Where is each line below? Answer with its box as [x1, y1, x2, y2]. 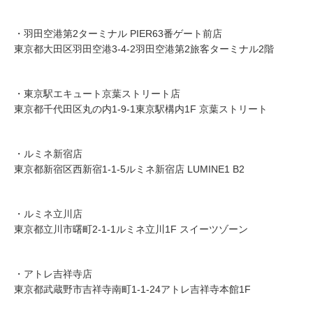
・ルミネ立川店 [14, 208, 82, 220]
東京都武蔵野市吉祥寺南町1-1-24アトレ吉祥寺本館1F [14, 284, 251, 296]
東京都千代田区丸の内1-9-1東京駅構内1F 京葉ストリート [14, 103, 268, 115]
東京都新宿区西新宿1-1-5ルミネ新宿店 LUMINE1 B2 [14, 163, 245, 175]
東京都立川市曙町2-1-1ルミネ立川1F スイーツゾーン [14, 224, 248, 235]
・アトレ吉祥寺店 [14, 268, 92, 280]
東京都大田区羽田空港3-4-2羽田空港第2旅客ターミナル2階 [14, 43, 274, 55]
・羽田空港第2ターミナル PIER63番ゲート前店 [14, 28, 222, 40]
